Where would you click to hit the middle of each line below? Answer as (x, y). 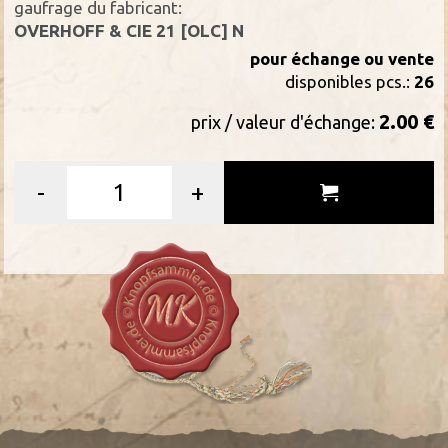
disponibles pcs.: (349, 81)
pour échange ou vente (341, 58)
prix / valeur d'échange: (284, 121)
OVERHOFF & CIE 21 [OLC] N (129, 30)
